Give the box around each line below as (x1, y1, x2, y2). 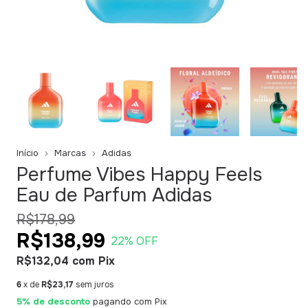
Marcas (54, 147, 86, 159)
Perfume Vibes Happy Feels (16, 162, 262, 187)
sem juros (76, 279, 114, 290)
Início (16, 147, 38, 159)
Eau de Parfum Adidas (16, 183, 212, 208)
